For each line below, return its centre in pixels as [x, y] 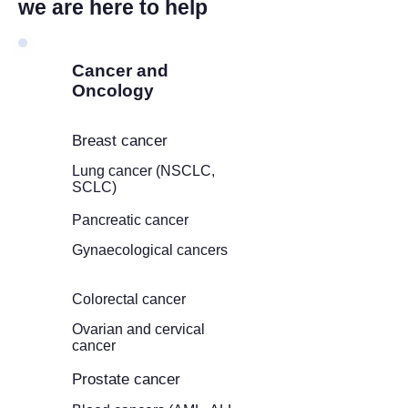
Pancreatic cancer [130, 220]
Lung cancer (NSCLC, [143, 171]
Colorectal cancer [129, 299]
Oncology [113, 91]
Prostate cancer [126, 379]
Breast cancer [120, 141]
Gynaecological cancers [152, 250]
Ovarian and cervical [138, 329]
